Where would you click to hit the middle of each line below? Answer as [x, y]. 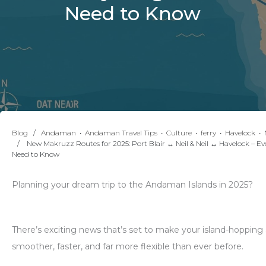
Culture [179, 133]
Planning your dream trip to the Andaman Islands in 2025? [132, 185]
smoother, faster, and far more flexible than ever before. [128, 247]
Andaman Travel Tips [121, 133]
